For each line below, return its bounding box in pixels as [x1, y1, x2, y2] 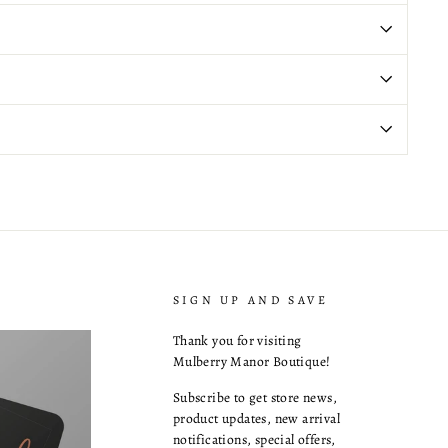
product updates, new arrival [172, 408, 340, 428]
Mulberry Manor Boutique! [172, 351, 331, 371]
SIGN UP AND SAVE [172, 291, 329, 308]
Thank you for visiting [172, 330, 302, 350]
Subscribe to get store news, [172, 387, 337, 407]
